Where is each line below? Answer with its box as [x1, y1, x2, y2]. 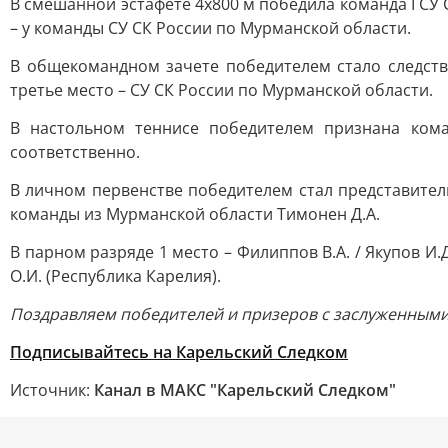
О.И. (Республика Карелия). [10, 265, 221, 287]
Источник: [10, 379, 94, 401]
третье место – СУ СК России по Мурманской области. [10, 79, 433, 101]
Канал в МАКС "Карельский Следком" [94, 379, 396, 401]
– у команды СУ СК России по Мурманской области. [10, 17, 411, 39]
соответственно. [10, 141, 140, 163]
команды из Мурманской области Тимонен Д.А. [10, 203, 380, 225]
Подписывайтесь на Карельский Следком [10, 341, 348, 363]
